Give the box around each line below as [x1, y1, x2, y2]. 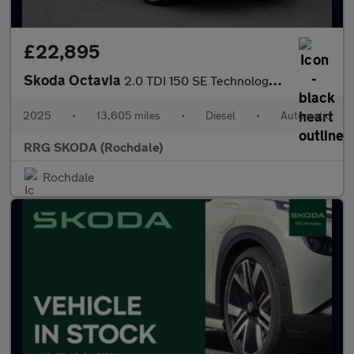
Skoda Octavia [24, 71, 124, 88]
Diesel [205, 108, 235, 122]
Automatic [281, 108, 331, 122]
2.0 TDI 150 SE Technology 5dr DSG [124, 73, 269, 88]
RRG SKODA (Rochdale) [24, 139, 163, 154]
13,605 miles [96, 108, 160, 122]
